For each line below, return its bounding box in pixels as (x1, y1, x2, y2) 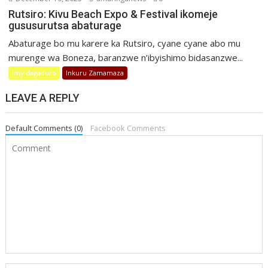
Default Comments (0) (5, 122, 83, 133)
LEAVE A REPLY (5, 91, 80, 104)
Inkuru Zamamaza (66, 68, 124, 77)
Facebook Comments (90, 122, 166, 133)
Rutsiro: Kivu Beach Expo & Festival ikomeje (8, 7, 218, 20)
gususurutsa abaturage (8, 19, 127, 32)
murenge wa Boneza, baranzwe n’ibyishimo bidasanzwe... (8, 51, 243, 63)
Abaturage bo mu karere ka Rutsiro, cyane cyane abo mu (8, 36, 241, 49)
